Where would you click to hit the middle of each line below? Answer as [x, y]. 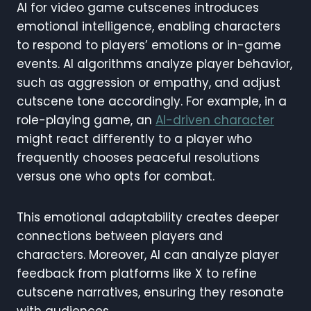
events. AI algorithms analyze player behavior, [154, 64]
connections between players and [120, 236]
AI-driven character [215, 120]
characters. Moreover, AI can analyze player [148, 254]
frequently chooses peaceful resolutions [138, 157]
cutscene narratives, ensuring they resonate [150, 292]
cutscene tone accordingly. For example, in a [152, 101]
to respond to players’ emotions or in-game [149, 45]
